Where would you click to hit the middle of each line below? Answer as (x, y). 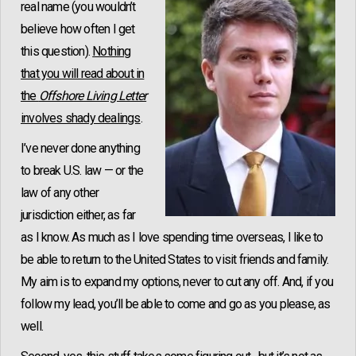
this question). (57, 52)
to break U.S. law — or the (82, 171)
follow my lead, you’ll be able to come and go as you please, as (176, 304)
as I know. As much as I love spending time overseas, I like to (172, 238)
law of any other (60, 193)
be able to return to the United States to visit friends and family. (175, 260)
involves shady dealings (81, 118)
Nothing (112, 52)
